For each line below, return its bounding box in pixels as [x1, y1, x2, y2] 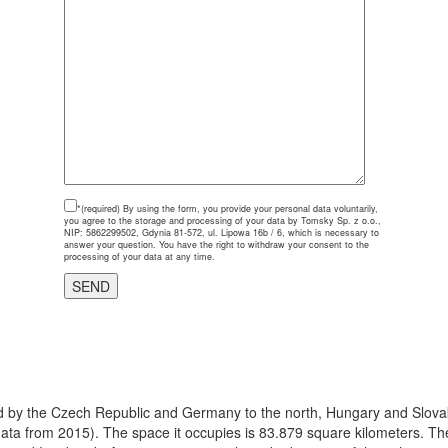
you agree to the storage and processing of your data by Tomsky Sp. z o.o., [64, 213, 381, 227]
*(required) [77, 201, 120, 215]
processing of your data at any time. [64, 249, 215, 263]
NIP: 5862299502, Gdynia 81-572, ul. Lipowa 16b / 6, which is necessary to [64, 225, 379, 239]
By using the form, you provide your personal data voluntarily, [120, 201, 378, 215]
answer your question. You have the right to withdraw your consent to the [64, 237, 369, 251]
